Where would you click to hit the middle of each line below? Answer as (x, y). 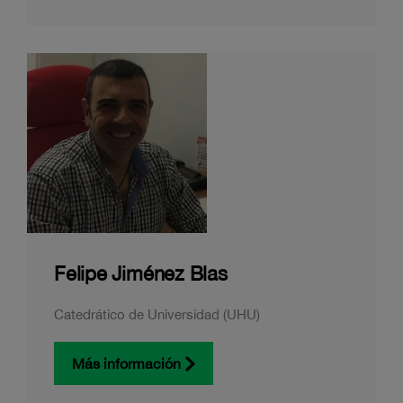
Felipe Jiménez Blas (141, 273)
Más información (126, 363)
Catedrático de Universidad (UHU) (157, 314)
